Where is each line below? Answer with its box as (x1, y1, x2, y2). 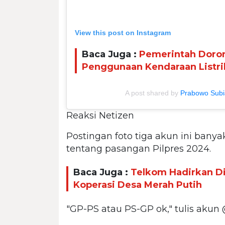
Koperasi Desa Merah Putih (73, 179, 202, 191)
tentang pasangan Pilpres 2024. (66, 143, 211, 154)
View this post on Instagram (75, 28, 171, 37)
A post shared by (125, 88, 180, 97)
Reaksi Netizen (66, 109, 134, 121)
